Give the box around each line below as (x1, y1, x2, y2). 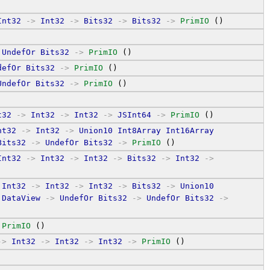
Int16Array (166, 125, 214, 135)
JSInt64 (118, 110, 151, 119)
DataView (2, 193, 40, 202)
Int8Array (118, 125, 161, 135)
